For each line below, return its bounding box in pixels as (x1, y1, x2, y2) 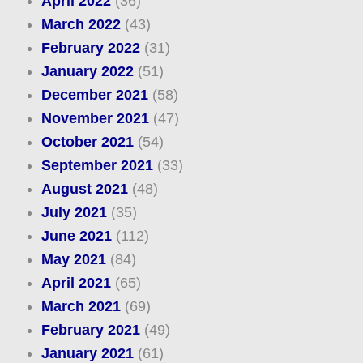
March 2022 (41, 16, 121, 33)
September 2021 (41, 157, 153, 174)
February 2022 (41, 40, 140, 57)
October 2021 (41, 134, 134, 151)
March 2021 (41, 298, 121, 315)
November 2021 (41, 110, 149, 127)
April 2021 (41, 275, 111, 292)
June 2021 (41, 228, 112, 245)
